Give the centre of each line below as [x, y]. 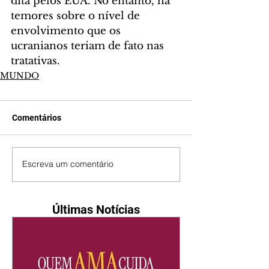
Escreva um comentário [68, 164]
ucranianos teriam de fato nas [89, 46]
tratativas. [35, 61]
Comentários [37, 117]
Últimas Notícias [96, 209]
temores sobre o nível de [77, 16]
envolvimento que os [67, 31]
